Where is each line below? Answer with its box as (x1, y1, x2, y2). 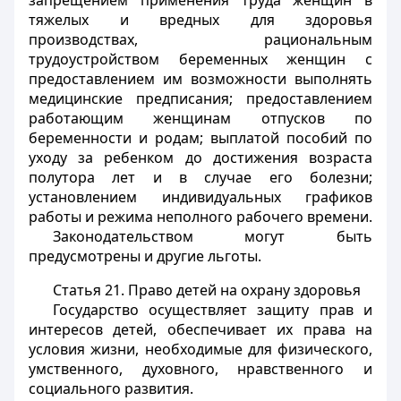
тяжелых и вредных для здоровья (29, 10, 372, 30)
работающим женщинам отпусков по (29, 108, 372, 128)
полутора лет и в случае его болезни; (29, 167, 372, 187)
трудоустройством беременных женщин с (29, 49, 372, 69)
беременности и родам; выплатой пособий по (29, 128, 372, 148)
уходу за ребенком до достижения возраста (29, 148, 372, 167)
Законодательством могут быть (52, 226, 372, 246)
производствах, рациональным (29, 30, 372, 49)
